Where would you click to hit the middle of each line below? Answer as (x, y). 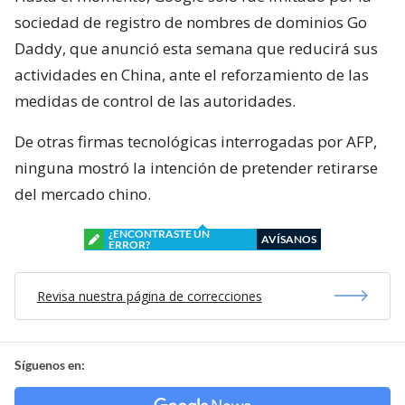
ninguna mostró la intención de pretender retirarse (196, 167)
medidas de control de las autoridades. (155, 100)
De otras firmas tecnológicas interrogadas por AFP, (196, 141)
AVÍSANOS (289, 239)
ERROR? (129, 244)
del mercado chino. (83, 193)
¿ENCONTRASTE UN (159, 233)
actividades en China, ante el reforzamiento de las (192, 74)
